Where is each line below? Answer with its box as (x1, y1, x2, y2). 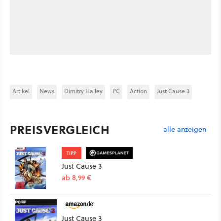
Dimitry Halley (64, 87, 103, 96)
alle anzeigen (163, 124, 206, 134)
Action (130, 87, 147, 96)
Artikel (12, 87, 30, 96)
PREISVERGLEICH (10, 121, 110, 139)
